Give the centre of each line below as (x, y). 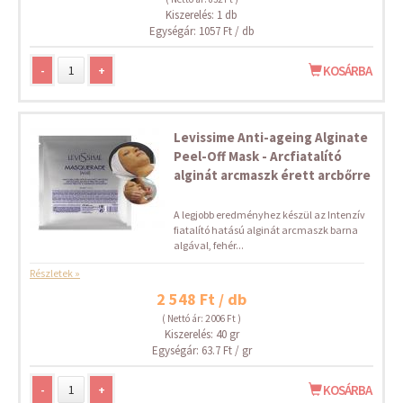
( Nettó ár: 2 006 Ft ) (201, 318)
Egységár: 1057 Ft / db (201, 31)
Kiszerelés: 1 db (201, 15)
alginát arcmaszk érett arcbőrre (272, 175)
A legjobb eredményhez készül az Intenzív (269, 215)
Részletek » (55, 273)
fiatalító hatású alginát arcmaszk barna (266, 230)
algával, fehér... (209, 245)
